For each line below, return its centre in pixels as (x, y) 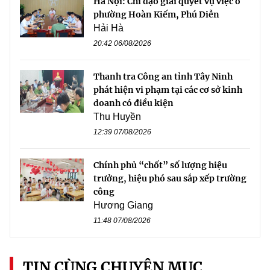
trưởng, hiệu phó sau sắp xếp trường (170, 179)
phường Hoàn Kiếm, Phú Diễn (156, 15)
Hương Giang (123, 206)
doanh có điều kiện (133, 103)
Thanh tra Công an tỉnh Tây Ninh (163, 77)
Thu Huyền (117, 117)
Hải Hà (108, 28)
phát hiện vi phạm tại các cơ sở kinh (168, 90)
